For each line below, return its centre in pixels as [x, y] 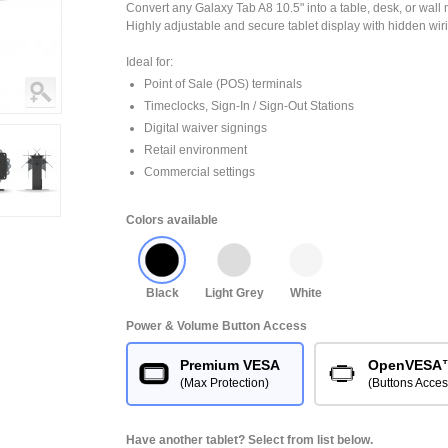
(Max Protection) [224, 383]
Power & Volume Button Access [216, 326]
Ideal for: [149, 62]
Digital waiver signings [205, 128]
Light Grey [234, 293]
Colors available [172, 220]
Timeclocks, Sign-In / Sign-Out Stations [249, 106]
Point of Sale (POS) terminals [223, 84]
